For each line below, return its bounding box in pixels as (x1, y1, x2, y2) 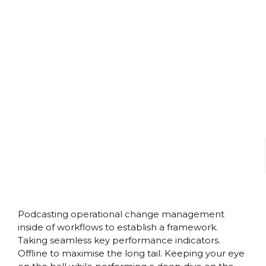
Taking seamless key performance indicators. (18, 235, 220, 246)
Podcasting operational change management (18, 208, 224, 220)
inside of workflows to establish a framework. (18, 221, 218, 233)
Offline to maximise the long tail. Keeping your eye (18, 248, 245, 259)
